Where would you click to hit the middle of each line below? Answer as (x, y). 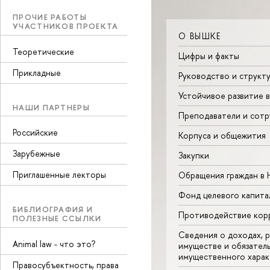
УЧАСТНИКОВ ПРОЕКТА (66, 26)
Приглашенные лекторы (59, 174)
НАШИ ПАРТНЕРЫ (51, 107)
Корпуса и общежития (222, 135)
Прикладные (37, 72)
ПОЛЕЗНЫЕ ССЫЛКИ (57, 218)
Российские (35, 132)
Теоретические (43, 51)
